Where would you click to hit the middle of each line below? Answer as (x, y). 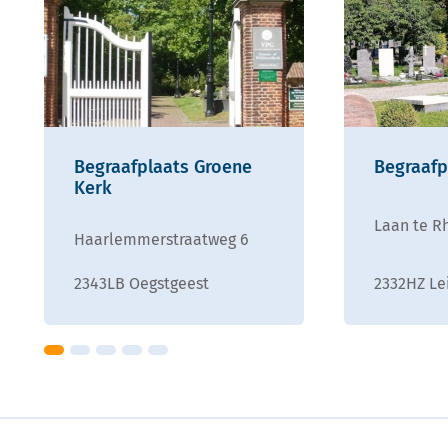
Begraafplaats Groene (163, 166)
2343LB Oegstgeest (141, 283)
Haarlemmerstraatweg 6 (161, 239)
